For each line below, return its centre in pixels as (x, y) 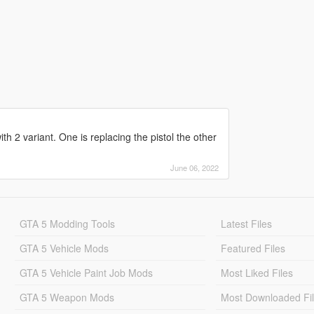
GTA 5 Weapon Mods (67, 297)
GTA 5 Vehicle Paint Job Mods (86, 272)
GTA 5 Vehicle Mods (64, 248)
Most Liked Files (257, 272)
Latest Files (247, 223)
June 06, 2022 (194, 167)
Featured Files (253, 248)
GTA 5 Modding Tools (67, 223)
